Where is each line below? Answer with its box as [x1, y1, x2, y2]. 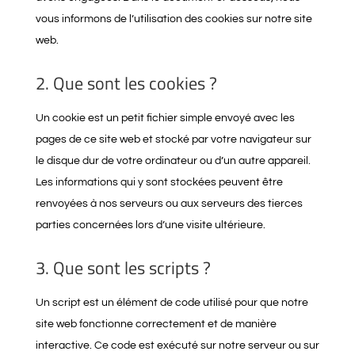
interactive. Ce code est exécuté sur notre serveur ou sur [35, 340, 319, 351]
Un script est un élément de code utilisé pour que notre [35, 297, 308, 308]
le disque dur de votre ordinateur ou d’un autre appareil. [35, 155, 311, 166]
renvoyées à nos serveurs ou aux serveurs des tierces [35, 198, 303, 209]
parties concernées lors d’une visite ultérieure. [35, 219, 265, 231]
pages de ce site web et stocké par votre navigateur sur [35, 134, 311, 145]
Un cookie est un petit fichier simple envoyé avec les [35, 113, 295, 124]
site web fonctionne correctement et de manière [35, 319, 277, 330]
